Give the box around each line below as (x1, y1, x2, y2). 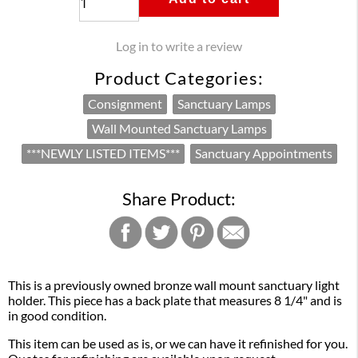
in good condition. (8, 308, 106, 323)
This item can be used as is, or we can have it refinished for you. (8, 336, 348, 351)
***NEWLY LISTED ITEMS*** (26, 145, 180, 161)
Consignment (87, 96, 162, 111)
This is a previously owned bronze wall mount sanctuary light (8, 277, 340, 292)
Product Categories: (93, 68, 265, 88)
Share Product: (122, 189, 236, 209)
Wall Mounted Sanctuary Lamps (91, 121, 267, 136)
